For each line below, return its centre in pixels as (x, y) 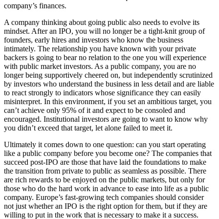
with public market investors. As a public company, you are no (100, 66)
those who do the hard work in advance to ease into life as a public (106, 189)
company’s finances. (35, 6)
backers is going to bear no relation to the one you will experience (105, 58)
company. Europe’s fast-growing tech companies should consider (104, 197)
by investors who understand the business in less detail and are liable (109, 84)
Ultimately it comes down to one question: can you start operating (105, 145)
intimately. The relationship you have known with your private (100, 49)
